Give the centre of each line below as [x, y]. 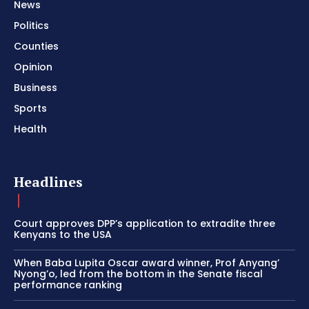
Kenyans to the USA [63, 235]
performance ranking [68, 285]
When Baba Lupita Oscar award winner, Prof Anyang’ [147, 263]
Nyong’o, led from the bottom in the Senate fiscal [138, 274]
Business [36, 88]
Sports [30, 109]
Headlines [48, 182]
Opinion [33, 67]
